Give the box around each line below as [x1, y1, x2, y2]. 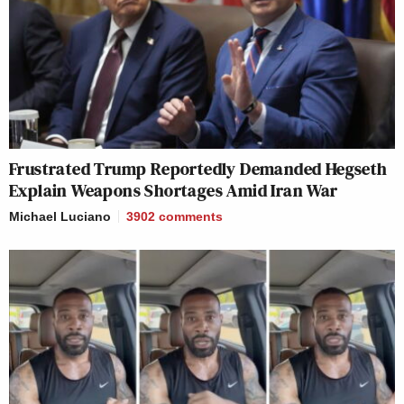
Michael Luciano [9, 208, 111, 224]
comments [159, 208, 223, 224]
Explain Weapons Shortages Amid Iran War [9, 177, 346, 203]
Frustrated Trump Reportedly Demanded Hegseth [9, 155, 388, 181]
